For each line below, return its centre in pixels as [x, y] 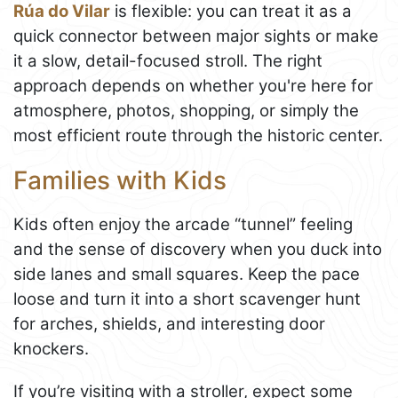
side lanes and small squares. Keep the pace [187, 274]
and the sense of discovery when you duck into [198, 249]
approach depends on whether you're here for [193, 85]
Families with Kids [120, 180]
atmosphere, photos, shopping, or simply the [186, 110]
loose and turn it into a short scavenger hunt [187, 298]
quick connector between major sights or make [196, 36]
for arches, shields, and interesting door [169, 323]
